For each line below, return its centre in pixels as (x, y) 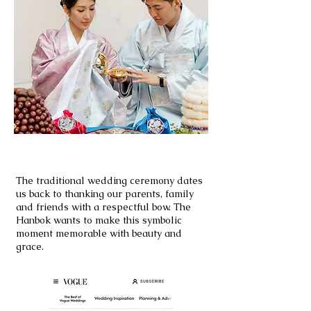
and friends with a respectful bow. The (103, 207)
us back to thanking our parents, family (105, 194)
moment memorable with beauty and (99, 233)
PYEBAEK (89, 154)
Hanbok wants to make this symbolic (99, 220)
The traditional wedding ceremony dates (109, 180)
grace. (30, 246)
